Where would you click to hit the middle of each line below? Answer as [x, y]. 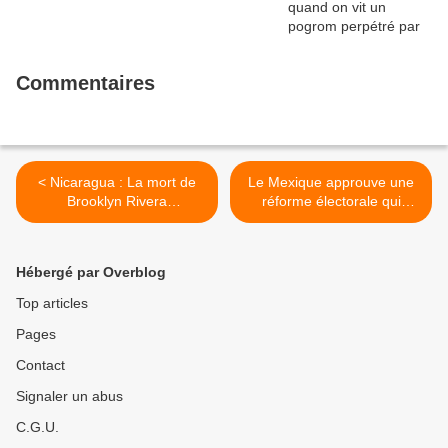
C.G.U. [37, 427]
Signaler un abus [69, 396]
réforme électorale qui [331, 201]
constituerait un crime [117, 220]
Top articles [52, 303]
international [117, 239]
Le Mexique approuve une [331, 182]
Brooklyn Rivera [117, 201]
